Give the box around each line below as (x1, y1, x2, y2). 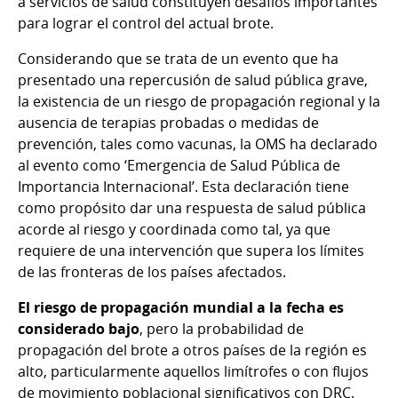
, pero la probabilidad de (139, 318, 304, 338)
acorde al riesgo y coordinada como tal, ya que (18, 219, 330, 239)
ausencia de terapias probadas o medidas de (18, 112, 319, 132)
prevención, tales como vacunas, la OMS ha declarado (18, 133, 378, 154)
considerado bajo (18, 318, 139, 338)
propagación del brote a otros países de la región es (18, 339, 367, 360)
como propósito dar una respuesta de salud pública (18, 197, 366, 218)
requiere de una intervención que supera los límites (18, 240, 364, 260)
